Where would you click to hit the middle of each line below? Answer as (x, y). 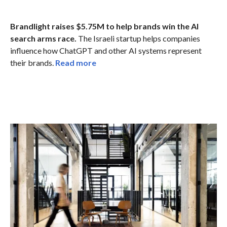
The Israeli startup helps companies (138, 38)
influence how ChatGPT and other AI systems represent (106, 50)
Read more (75, 62)
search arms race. (43, 38)
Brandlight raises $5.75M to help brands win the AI (104, 26)
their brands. (32, 62)
